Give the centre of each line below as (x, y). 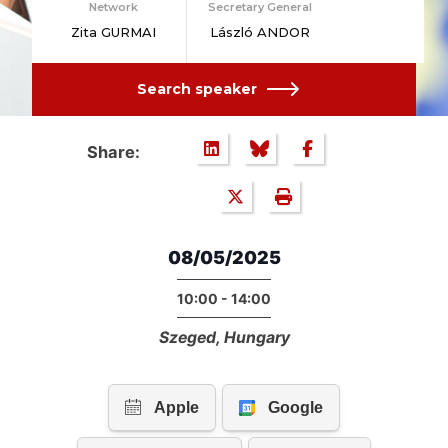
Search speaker (196, 89)
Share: (113, 152)
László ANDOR (260, 31)
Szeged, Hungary (224, 338)
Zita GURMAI (113, 31)
